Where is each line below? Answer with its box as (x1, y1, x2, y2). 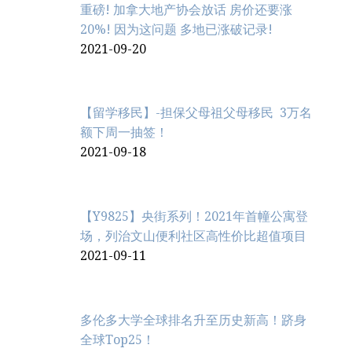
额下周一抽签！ (80, 125, 168, 141)
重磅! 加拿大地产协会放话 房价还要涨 (80, 2, 292, 17)
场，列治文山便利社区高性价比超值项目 (80, 229, 306, 244)
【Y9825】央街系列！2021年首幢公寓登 (80, 209, 308, 225)
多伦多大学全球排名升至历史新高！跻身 (80, 312, 306, 328)
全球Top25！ (80, 332, 155, 347)
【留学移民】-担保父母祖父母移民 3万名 (80, 105, 312, 121)
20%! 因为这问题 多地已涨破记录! (80, 21, 273, 37)
